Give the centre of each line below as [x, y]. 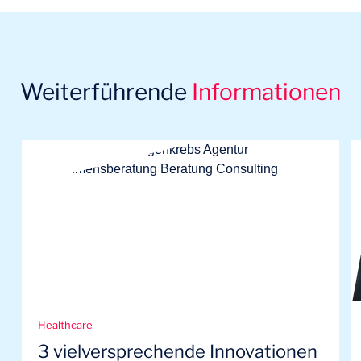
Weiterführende [106, 92]
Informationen [266, 92]
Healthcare [65, 325]
